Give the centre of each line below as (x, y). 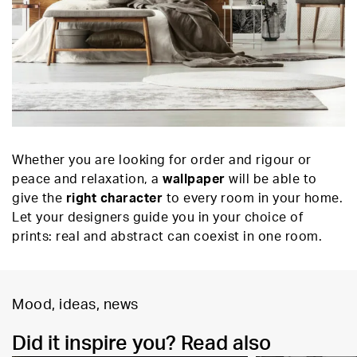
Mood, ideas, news (75, 305)
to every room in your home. (253, 198)
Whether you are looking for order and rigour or (162, 160)
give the (39, 198)
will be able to (271, 179)
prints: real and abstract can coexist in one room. (167, 237)
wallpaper (194, 179)
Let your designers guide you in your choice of (157, 218)
